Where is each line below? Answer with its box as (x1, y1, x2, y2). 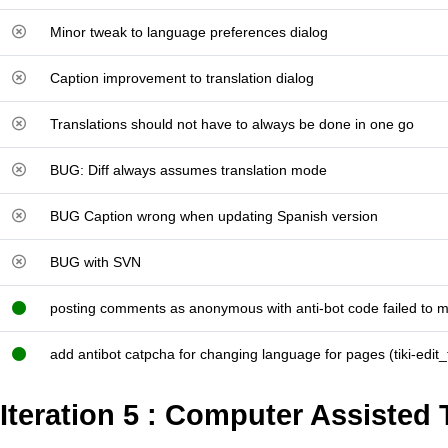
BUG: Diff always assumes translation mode (50, 162, 327, 178)
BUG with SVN (50, 254, 141, 270)
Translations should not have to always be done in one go (50, 116, 414, 132)
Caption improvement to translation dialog (50, 70, 314, 86)
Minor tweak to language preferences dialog (50, 24, 328, 40)
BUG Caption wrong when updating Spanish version (50, 208, 378, 224)
